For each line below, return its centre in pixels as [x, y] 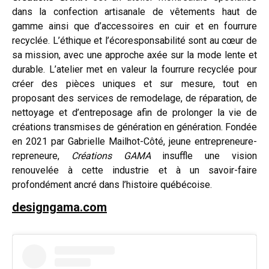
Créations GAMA [111, 156]
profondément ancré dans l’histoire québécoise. [112, 184]
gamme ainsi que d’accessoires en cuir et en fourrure [134, 26]
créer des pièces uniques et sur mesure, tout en [134, 83]
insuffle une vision [204, 156]
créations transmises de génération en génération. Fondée [134, 127]
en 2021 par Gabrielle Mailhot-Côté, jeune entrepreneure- [134, 141]
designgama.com [59, 207]
